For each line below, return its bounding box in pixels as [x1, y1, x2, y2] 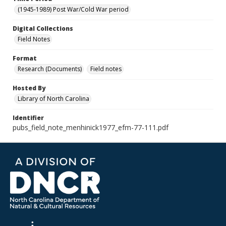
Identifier [13, 114, 44, 122]
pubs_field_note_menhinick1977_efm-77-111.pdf [13, 123, 168, 132]
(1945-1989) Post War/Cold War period [18, 5, 129, 14]
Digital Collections [13, 24, 73, 33]
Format [13, 54, 37, 63]
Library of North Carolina [18, 94, 89, 103]
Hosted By [13, 84, 45, 92]
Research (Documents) [18, 65, 82, 73]
